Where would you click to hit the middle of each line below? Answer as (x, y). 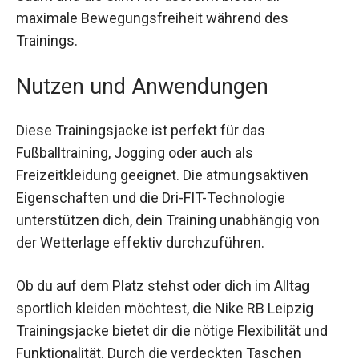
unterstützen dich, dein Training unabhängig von (168, 231)
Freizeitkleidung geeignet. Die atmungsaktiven (162, 186)
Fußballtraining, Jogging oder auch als (135, 163)
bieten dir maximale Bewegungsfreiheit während (170, 29)
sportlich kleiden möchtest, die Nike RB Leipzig (165, 318)
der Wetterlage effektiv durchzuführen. (140, 253)
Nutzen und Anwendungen (142, 97)
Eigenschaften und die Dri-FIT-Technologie (151, 208)
